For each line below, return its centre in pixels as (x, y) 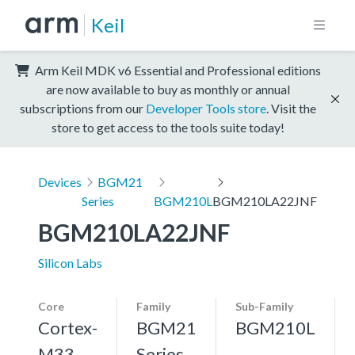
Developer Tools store (206, 108)
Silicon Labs (70, 262)
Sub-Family (264, 306)
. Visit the (291, 108)
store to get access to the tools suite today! (168, 127)
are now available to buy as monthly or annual (168, 89)
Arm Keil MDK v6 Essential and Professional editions (177, 70)
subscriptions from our (83, 108)
